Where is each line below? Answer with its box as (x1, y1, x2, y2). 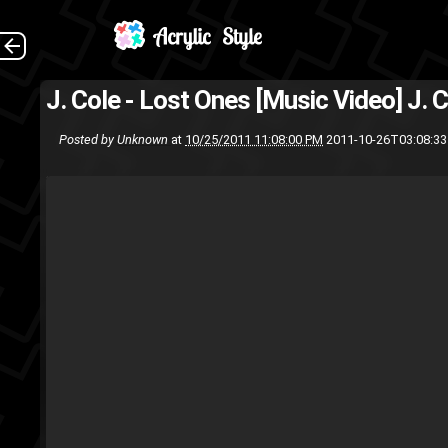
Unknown (117, 131, 169, 147)
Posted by (59, 131, 118, 147)
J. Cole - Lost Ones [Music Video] (46, 85, 408, 115)
